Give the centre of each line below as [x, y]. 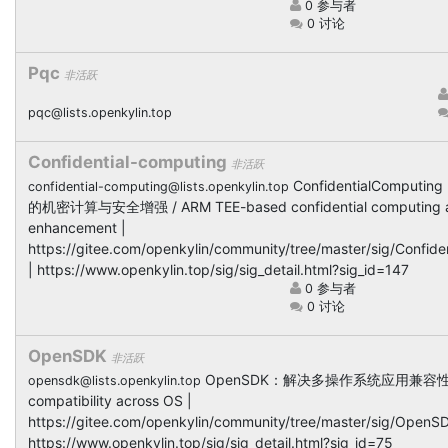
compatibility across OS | [110, 400]
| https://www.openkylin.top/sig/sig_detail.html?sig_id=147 [218, 269]
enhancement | [77, 227]
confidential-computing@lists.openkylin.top [158, 186]
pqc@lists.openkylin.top [100, 112]
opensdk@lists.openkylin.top [114, 380]
